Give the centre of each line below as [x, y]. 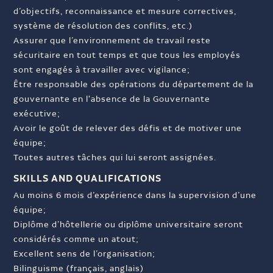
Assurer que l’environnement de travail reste [112, 41]
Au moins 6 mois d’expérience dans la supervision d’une [135, 196]
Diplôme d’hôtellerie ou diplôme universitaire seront [129, 225]
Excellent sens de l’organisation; [85, 254]
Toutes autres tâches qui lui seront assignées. [115, 158]
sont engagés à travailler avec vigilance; [102, 70]
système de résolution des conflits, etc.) [103, 27]
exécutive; [37, 114]
